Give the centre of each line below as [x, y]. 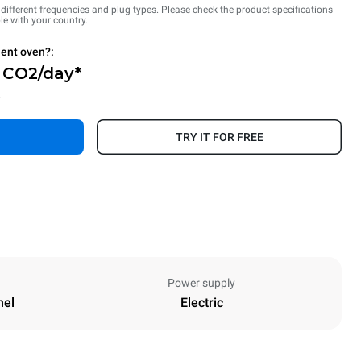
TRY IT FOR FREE [219, 137]
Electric [201, 303]
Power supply [201, 283]
